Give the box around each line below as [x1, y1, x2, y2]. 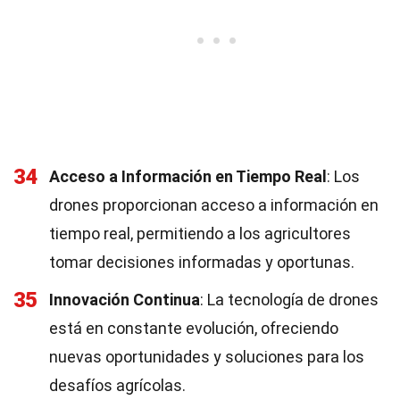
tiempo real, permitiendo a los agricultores [49, 224, 351, 243]
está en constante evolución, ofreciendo [49, 319, 338, 337]
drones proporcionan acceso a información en [49, 196, 379, 214]
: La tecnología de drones [200, 290, 379, 309]
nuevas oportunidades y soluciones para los [49, 347, 364, 366]
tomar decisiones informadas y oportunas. [49, 253, 354, 271]
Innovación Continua [49, 290, 200, 309]
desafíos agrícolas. [49, 376, 186, 395]
